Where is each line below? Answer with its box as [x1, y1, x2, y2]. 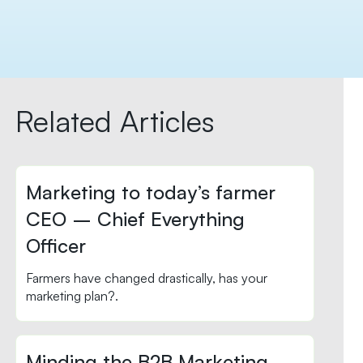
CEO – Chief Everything [26, 207, 246, 231]
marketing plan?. [26, 288, 119, 304]
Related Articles [15, 103, 216, 139]
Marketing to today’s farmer [26, 180, 276, 204]
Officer [26, 233, 87, 258]
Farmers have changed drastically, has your [26, 270, 268, 286]
